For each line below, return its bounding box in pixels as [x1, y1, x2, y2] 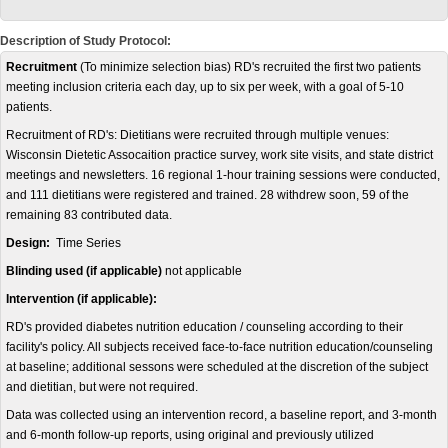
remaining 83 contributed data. [6, 208, 172, 222]
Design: [6, 236, 50, 250]
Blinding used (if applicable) [6, 264, 165, 278]
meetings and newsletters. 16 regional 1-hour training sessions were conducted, [6, 168, 440, 182]
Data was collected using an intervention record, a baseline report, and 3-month [6, 408, 437, 422]
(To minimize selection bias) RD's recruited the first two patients [77, 60, 421, 74]
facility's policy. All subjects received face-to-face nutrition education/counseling [6, 340, 433, 354]
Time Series [50, 236, 121, 250]
